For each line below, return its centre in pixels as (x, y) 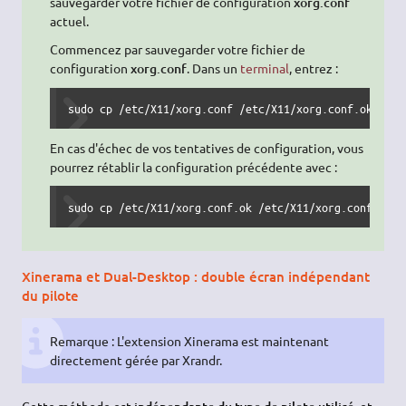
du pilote (51, 295)
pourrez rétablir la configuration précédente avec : (193, 166)
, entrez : (313, 68)
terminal (264, 68)
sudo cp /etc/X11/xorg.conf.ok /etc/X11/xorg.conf (220, 207)
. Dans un (213, 68)
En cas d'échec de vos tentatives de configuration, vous (206, 147)
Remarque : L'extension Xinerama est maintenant (189, 340)
